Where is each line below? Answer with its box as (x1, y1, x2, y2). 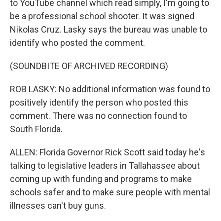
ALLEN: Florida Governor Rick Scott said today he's (10, 147, 205, 157)
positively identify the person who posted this (10, 97, 188, 108)
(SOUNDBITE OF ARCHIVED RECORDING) (10, 61, 168, 71)
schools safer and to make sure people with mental (10, 187, 210, 197)
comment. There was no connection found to (10, 110, 187, 121)
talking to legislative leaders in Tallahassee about (10, 160, 200, 171)
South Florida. (10, 124, 63, 134)
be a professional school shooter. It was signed (10, 11, 194, 21)
